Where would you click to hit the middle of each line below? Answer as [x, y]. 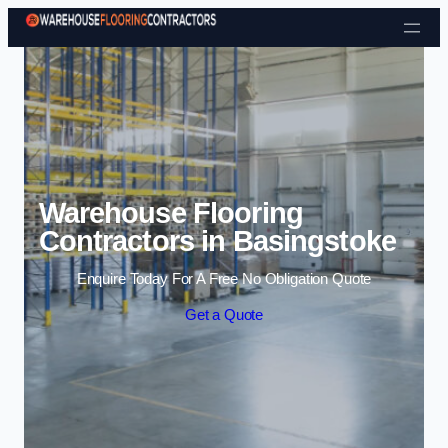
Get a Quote [224, 315]
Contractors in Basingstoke [217, 240]
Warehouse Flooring [170, 212]
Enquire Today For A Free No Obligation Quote [224, 279]
